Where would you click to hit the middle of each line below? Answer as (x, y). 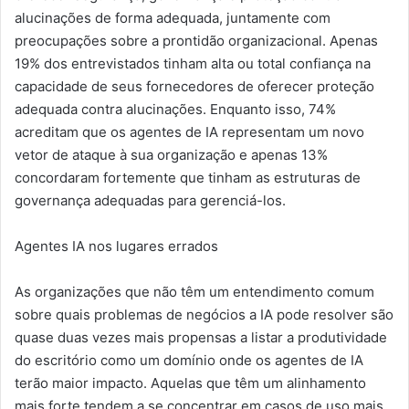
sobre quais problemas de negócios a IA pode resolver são (204, 314)
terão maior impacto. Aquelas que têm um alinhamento (190, 383)
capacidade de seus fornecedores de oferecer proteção (194, 86)
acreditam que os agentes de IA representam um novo (189, 131)
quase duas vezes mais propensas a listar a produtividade (201, 337)
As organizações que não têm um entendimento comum (194, 291)
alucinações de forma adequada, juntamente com (173, 17)
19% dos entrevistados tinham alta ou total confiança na (193, 63)
